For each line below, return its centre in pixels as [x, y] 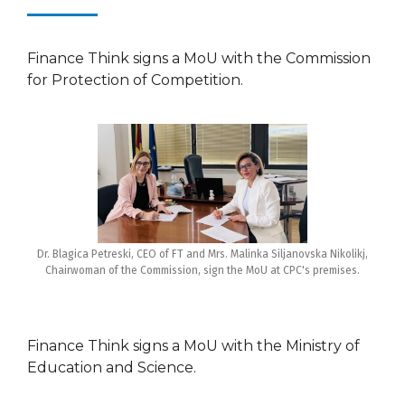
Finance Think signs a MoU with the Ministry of [193, 345]
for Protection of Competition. [135, 80]
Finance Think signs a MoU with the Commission [199, 58]
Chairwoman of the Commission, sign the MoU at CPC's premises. [202, 270]
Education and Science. [112, 367]
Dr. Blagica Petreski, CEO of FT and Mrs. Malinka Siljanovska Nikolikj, [202, 254]
